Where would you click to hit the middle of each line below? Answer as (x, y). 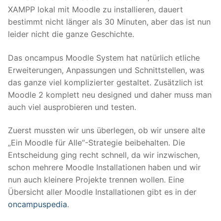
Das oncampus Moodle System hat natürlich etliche (104, 57)
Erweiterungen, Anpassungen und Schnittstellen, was (106, 70)
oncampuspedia (37, 204)
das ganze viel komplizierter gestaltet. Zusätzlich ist (106, 82)
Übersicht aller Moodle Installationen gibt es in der (102, 192)
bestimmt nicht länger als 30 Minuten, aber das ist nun (109, 21)
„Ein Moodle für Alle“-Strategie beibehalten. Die (96, 143)
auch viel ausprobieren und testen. (72, 107)
